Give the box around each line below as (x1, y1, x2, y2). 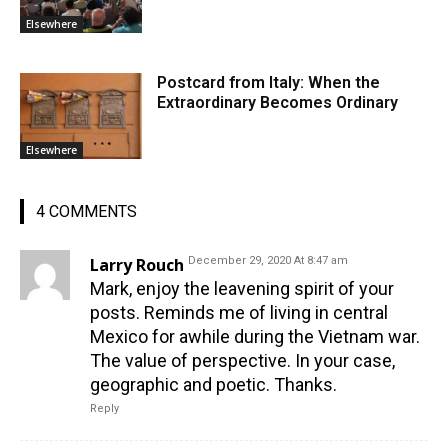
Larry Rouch (90, 254, 184, 277)
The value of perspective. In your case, (90, 350, 395, 372)
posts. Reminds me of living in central (90, 302, 388, 324)
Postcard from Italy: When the (157, 73, 381, 93)
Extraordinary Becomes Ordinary (157, 93, 399, 113)
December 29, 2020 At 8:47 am (188, 254, 348, 268)
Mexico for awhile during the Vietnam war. (90, 326, 420, 348)
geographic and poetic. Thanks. (90, 374, 337, 396)
